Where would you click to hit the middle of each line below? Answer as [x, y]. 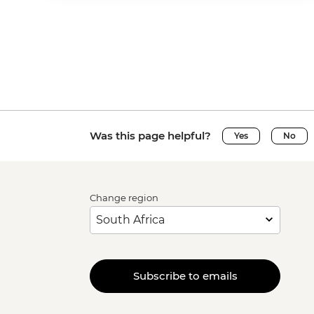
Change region [124, 197]
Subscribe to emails [185, 276]
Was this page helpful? [150, 135]
